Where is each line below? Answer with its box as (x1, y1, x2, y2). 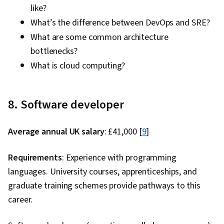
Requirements (8, 151, 62, 164)
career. (8, 193, 33, 206)
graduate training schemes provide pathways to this (8, 179, 200, 192)
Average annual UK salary (8, 125, 104, 138)
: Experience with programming (61, 151, 176, 164)
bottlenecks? (30, 45, 77, 58)
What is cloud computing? (30, 59, 125, 72)
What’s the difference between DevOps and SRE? (30, 16, 210, 29)
